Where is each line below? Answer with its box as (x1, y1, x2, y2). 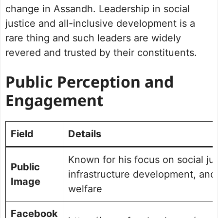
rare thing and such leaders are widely (5, 32, 181, 44)
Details (68, 128, 101, 140)
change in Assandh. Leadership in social (5, 3, 190, 15)
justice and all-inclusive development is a (5, 18, 195, 30)
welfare (68, 183, 102, 195)
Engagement (5, 92, 103, 113)
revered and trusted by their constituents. (5, 47, 197, 59)
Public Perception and (5, 73, 174, 94)
